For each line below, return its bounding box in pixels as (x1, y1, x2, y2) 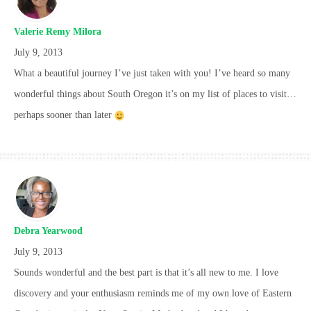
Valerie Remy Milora (14, 26, 101, 37)
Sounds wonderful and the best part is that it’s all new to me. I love (14, 267, 278, 278)
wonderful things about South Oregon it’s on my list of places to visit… (14, 88, 296, 99)
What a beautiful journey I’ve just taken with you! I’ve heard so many (14, 67, 290, 78)
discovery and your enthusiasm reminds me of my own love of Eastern (14, 287, 292, 299)
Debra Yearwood (14, 225, 83, 236)
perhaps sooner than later (14, 109, 115, 120)
